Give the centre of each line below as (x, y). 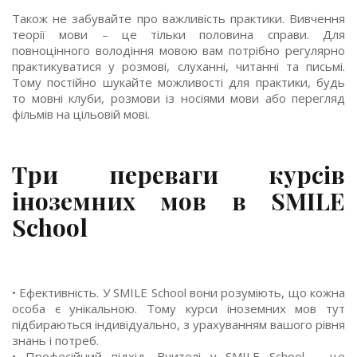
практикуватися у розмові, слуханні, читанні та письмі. (178, 66)
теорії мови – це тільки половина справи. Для (178, 34)
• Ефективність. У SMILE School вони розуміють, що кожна (178, 292)
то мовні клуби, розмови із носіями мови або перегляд (178, 98)
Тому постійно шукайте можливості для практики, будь (178, 82)
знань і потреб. (55, 340)
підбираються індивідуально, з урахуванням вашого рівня (178, 324)
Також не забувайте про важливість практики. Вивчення (178, 18)
